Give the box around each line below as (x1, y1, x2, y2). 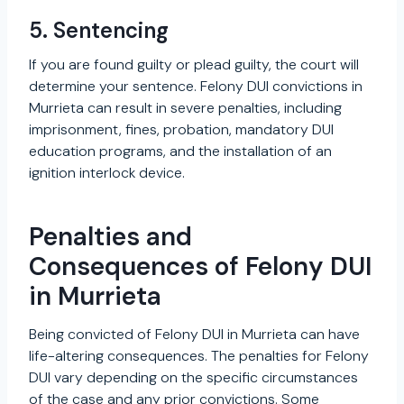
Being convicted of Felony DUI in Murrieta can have (29, 324, 360, 344)
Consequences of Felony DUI (29, 249, 372, 283)
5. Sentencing (29, 15, 169, 44)
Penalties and (29, 219, 192, 253)
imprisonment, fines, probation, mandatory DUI (29, 119, 334, 139)
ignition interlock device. (29, 162, 185, 182)
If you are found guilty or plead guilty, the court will (29, 54, 359, 74)
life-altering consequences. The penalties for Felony (29, 345, 369, 365)
